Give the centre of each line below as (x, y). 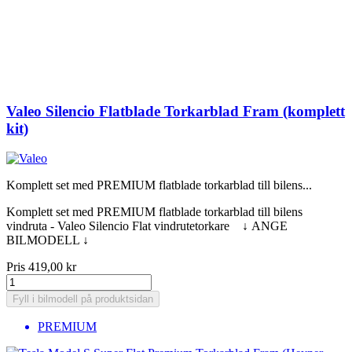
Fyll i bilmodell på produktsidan (83, 299)
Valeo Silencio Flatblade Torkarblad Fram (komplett (176, 111)
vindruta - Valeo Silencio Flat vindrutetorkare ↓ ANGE (147, 226)
